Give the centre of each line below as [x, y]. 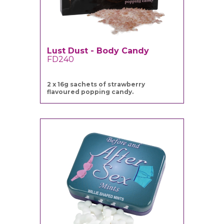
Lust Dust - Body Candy [98, 51]
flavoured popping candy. [90, 92]
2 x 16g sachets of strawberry [96, 84]
